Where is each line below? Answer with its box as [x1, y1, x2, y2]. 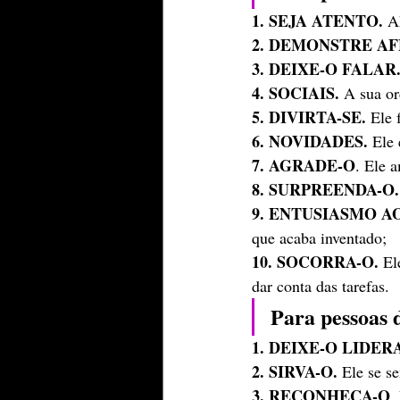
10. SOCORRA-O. [252, 250, 379, 273]
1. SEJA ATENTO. [252, 9, 387, 32]
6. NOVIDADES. [252, 129, 368, 153]
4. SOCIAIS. [252, 81, 339, 104]
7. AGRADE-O [252, 154, 355, 177]
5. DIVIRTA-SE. [252, 105, 366, 129]
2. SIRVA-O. [252, 360, 337, 383]
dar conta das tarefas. [252, 275, 389, 296]
